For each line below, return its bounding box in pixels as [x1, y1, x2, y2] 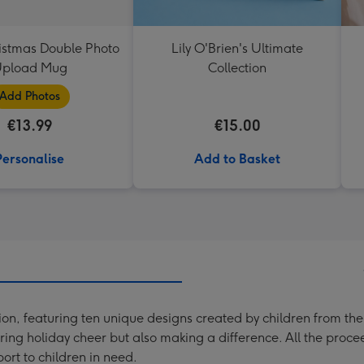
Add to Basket [194, 151, 280, 167]
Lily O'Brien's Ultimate [171, 41, 303, 56]
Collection [208, 60, 266, 76]
